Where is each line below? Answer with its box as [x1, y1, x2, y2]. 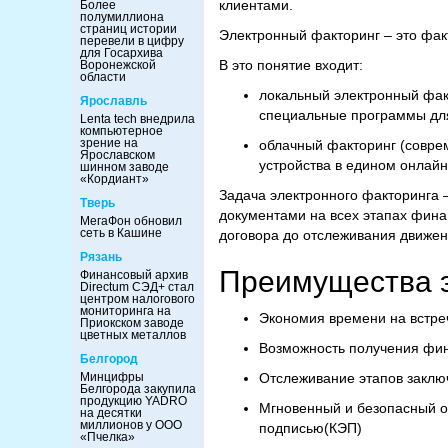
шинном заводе [80, 160, 169, 174]
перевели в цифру [80, 34, 184, 48]
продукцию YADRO [80, 394, 187, 408]
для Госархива [80, 46, 163, 60]
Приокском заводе [80, 316, 184, 330]
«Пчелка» [80, 430, 135, 444]
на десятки [80, 406, 142, 420]
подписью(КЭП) [259, 420, 362, 436]
